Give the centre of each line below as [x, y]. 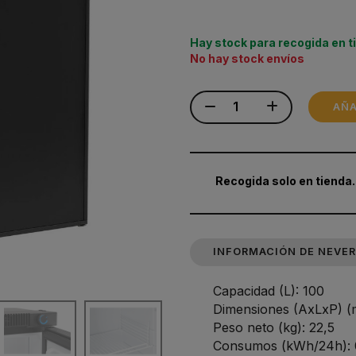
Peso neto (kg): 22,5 [273, 327]
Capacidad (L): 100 [268, 290]
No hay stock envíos [247, 58]
